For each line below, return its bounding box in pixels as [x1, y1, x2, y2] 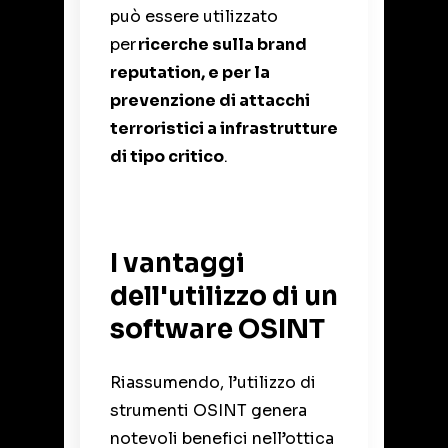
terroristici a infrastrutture [110, 118, 338, 140]
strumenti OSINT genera [110, 399, 307, 421]
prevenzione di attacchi [110, 90, 310, 112]
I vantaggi [110, 247, 245, 281]
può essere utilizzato [110, 6, 278, 28]
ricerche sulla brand [138, 34, 307, 56]
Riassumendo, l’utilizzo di [110, 371, 316, 393]
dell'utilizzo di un [110, 280, 338, 314]
